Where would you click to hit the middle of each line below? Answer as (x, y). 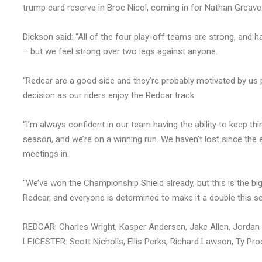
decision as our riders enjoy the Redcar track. (109, 96)
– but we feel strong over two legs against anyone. (120, 52)
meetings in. (46, 154)
